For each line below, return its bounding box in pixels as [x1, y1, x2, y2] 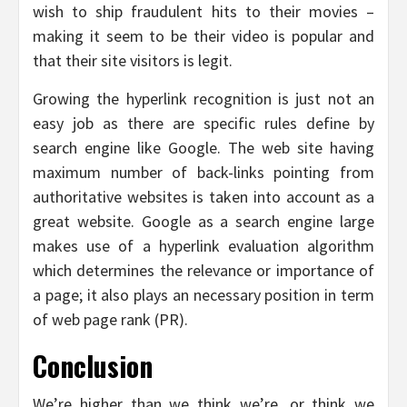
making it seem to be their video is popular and [33, 25, 374, 46]
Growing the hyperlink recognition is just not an [33, 87, 374, 109]
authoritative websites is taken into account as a [33, 185, 374, 207]
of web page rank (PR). [33, 308, 188, 330]
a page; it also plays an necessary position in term [33, 283, 374, 305]
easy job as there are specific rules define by [33, 112, 374, 134]
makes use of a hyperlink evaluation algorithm [33, 234, 374, 256]
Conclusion [33, 344, 153, 386]
